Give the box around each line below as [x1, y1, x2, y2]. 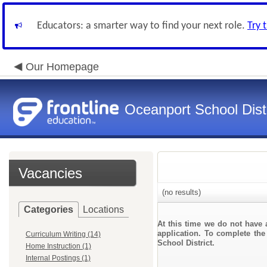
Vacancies [18, 165, 82, 181]
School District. [157, 238, 215, 247]
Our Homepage [26, 61, 99, 73]
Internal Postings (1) [26, 254, 91, 262]
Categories [24, 204, 73, 215]
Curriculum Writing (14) [26, 230, 101, 238]
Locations [83, 204, 124, 215]
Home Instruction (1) [26, 242, 91, 250]
